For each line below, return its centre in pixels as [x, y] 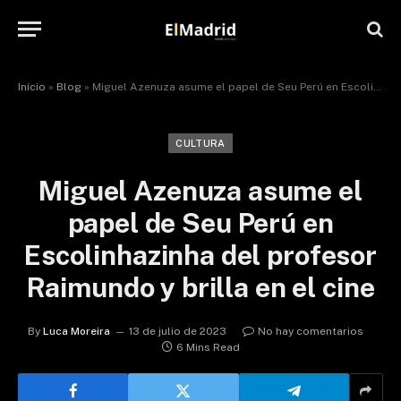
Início [32, 87]
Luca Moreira [76, 331]
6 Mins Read [208, 347]
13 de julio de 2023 [177, 331]
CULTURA [200, 143]
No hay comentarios [310, 331]
